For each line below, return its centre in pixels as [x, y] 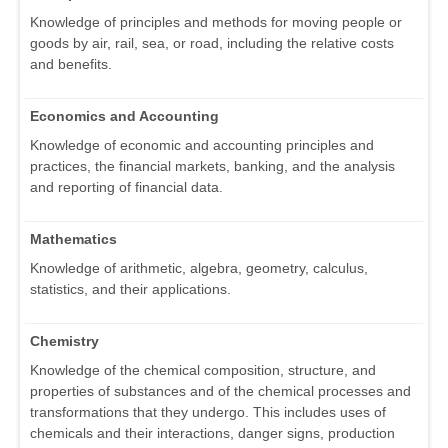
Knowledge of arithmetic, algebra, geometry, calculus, [199, 268]
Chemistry [64, 341]
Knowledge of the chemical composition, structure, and [203, 370]
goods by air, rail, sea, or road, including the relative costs [212, 43]
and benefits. [71, 64]
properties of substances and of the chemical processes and [220, 391]
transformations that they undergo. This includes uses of [208, 412]
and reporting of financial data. [126, 187]
